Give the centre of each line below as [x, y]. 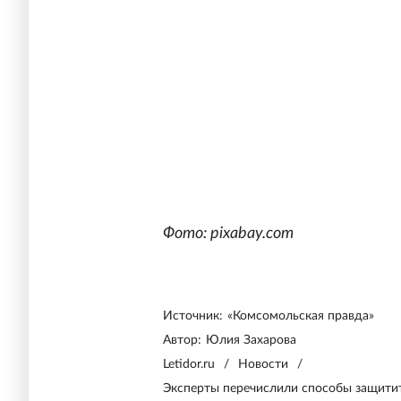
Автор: [182, 341]
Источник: [193, 316]
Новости [263, 365]
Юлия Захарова [251, 341]
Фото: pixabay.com [228, 234]
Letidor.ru [189, 365]
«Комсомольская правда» [301, 316]
